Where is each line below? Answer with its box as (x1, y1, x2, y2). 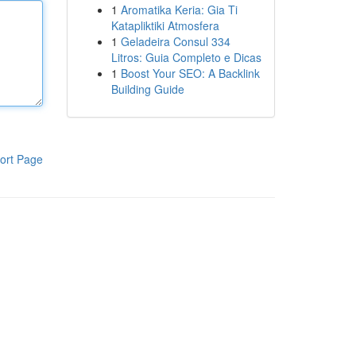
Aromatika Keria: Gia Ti (120, 2, 238, 17)
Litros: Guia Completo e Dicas (110, 49, 261, 65)
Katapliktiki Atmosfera (110, 17, 219, 33)
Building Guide (110, 81, 184, 97)
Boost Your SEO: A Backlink (120, 65, 260, 81)
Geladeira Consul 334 (120, 33, 230, 49)
